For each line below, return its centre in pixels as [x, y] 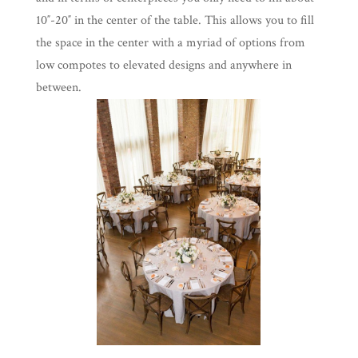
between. [58, 88]
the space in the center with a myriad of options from [170, 43]
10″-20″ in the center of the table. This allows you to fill [175, 21]
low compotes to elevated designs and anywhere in [163, 66]
